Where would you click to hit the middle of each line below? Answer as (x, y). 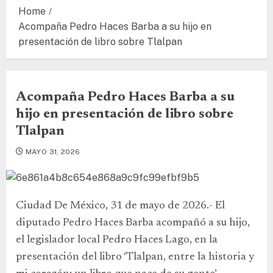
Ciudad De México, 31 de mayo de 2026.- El (120, 206)
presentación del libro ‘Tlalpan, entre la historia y (135, 257)
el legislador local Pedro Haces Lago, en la (117, 240)
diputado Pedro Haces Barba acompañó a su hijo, (133, 223)
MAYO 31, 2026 (53, 152)
